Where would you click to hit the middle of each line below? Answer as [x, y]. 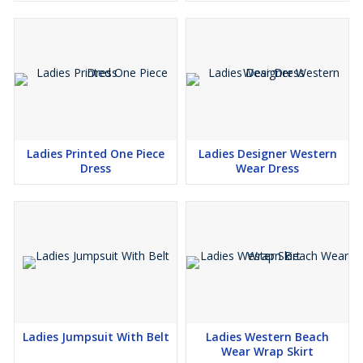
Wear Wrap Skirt [267, 352]
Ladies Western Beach [267, 337]
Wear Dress [267, 169]
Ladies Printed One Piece [96, 154]
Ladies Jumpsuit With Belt [96, 337]
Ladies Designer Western [267, 154]
